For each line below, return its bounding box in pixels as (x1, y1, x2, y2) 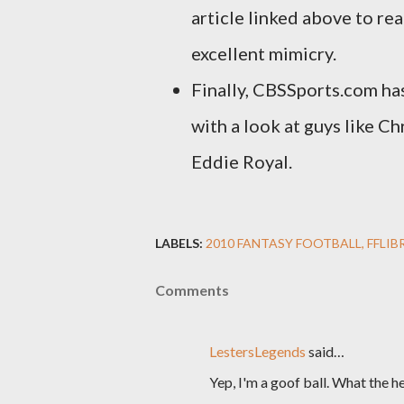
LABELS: (155, 235, 203, 251)
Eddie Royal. (191, 151, 292, 172)
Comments (155, 281, 229, 298)
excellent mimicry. (191, 42, 340, 64)
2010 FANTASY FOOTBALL (206, 235, 362, 251)
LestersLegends (209, 343, 306, 360)
